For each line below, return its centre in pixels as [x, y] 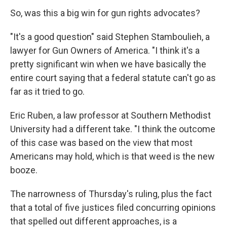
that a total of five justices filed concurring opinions [113, 207]
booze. [24, 170]
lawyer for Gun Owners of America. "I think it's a [105, 50]
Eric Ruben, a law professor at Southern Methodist [110, 115]
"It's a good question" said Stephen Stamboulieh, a [110, 37]
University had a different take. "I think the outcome [113, 129]
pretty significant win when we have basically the [108, 64]
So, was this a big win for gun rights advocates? [105, 13]
